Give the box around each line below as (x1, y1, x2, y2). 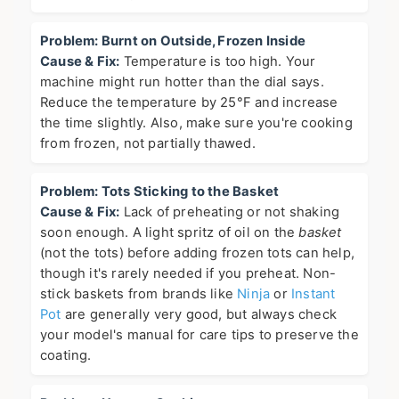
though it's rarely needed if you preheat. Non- (40, 265, 337, 282)
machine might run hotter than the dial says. (40, 74, 324, 91)
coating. (40, 347, 92, 364)
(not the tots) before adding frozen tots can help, (40, 245, 355, 262)
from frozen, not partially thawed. (40, 135, 256, 152)
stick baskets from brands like (40, 286, 238, 303)
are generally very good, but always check (61, 306, 338, 323)
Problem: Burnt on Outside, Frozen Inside (40, 33, 305, 50)
